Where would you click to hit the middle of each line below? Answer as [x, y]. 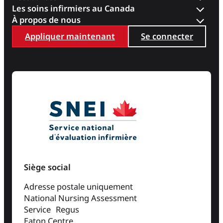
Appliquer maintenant [70, 36]
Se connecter [167, 36]
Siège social [47, 167]
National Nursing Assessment [80, 198]
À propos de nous [46, 19]
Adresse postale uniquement [78, 187]
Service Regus [52, 210]
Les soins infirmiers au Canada [73, 8]
